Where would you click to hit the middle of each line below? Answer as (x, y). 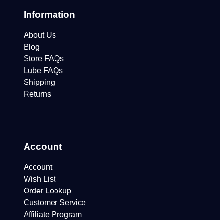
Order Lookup (47, 191)
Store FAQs (43, 58)
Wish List (39, 179)
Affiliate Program (52, 214)
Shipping (39, 82)
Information (49, 14)
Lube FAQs (43, 70)
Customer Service (55, 202)
